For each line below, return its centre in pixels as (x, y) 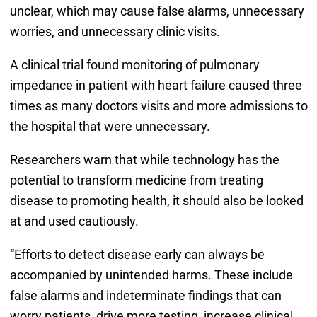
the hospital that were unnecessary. (110, 127)
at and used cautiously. (74, 221)
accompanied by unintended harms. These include (151, 275)
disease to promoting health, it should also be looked (156, 201)
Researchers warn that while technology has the (144, 160)
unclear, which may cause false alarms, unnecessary (157, 11)
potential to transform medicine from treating (136, 180)
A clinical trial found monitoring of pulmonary (134, 65)
